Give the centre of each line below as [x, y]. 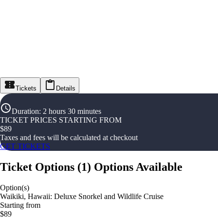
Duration [25, 111]
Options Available [138, 167]
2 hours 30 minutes [72, 111]
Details [66, 89]
